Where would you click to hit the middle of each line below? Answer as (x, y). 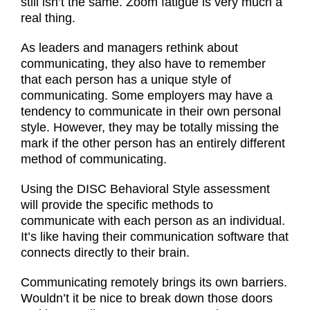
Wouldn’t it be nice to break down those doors (147, 298)
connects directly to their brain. (105, 252)
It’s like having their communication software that (155, 236)
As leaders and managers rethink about (129, 47)
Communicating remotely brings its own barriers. (154, 282)
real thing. (48, 18)
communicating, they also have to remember (143, 63)
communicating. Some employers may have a (147, 95)
